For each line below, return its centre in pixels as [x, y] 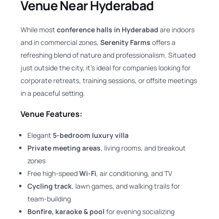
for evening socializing [140, 211]
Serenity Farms [126, 43]
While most [39, 30]
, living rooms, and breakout [143, 148]
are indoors [177, 30]
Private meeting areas [64, 148]
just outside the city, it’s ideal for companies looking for [106, 68]
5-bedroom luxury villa [91, 135]
